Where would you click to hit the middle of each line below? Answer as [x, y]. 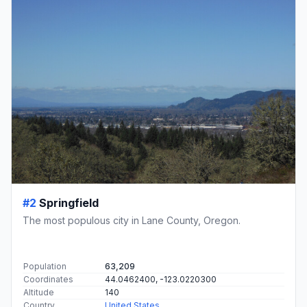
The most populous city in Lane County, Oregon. [132, 220]
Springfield [69, 202]
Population [45, 266]
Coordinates [48, 279]
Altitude [39, 292]
